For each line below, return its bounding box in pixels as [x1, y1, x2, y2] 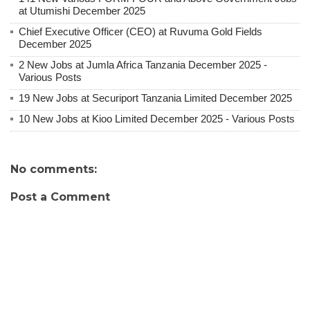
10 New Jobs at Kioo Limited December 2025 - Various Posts [19, 112, 295, 125]
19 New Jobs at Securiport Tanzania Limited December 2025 [19, 91, 292, 104]
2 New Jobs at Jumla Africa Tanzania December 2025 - [19, 58, 267, 71]
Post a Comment [10, 190, 110, 203]
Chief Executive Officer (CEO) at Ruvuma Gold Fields [19, 25, 262, 37]
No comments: [10, 162, 97, 176]
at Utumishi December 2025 [19, 4, 145, 17]
